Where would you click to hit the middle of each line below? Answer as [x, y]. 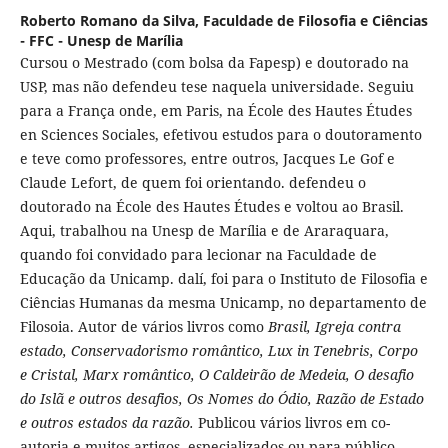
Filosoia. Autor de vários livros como [143, 327]
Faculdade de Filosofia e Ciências [315, 21]
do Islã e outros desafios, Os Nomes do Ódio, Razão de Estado [221, 399]
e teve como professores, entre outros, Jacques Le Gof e [207, 159]
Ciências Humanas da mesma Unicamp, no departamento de [223, 303]
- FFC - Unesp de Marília [101, 41]
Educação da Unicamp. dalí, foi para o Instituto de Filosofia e [223, 279]
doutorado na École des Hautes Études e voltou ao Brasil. [211, 207]
